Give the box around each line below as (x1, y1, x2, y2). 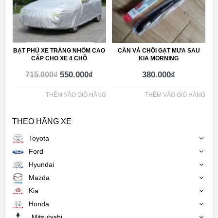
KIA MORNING (139, 54, 179, 62)
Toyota (28, 134, 49, 143)
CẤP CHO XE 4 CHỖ (31, 54, 88, 62)
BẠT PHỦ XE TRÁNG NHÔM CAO (13, 47, 106, 54)
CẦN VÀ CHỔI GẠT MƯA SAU (117, 47, 200, 54)
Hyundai (28, 161, 54, 169)
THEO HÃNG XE (12, 117, 72, 126)
